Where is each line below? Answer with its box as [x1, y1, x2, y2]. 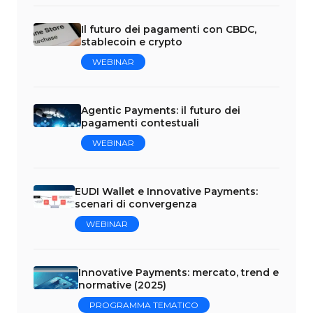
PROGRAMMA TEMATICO [89, 299, 199, 310]
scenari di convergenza [75, 197, 198, 210]
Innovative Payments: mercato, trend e [78, 265, 279, 279]
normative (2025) [78, 278, 167, 291]
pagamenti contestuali [80, 116, 199, 129]
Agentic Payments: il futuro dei [80, 103, 240, 117]
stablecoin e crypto [81, 35, 183, 48]
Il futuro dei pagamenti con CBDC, [81, 22, 257, 36]
